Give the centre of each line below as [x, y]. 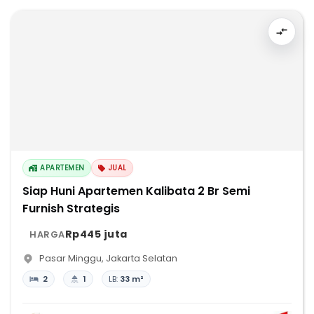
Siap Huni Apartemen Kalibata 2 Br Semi [136, 191]
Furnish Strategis [71, 209]
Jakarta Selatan [142, 258]
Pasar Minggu [70, 258]
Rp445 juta [96, 234]
